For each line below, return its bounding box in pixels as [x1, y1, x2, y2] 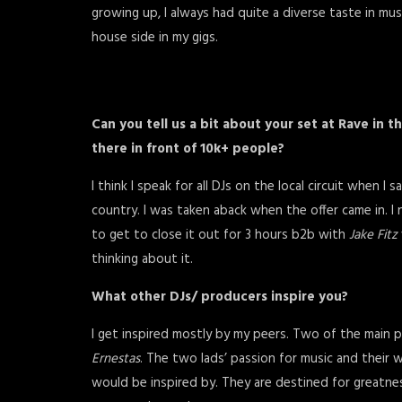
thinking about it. [92, 249, 197, 270]
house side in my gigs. [92, 27, 222, 48]
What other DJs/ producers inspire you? [92, 286, 352, 308]
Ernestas [92, 348, 140, 370]
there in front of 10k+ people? [92, 138, 288, 160]
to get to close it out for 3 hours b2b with [92, 224, 349, 246]
